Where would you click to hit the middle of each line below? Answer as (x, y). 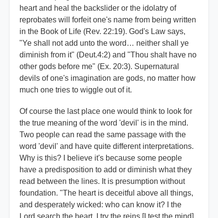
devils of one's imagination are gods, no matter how (108, 78)
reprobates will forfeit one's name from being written (108, 20)
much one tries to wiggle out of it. (76, 90)
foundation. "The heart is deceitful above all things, (106, 193)
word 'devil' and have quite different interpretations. (107, 146)
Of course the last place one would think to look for (106, 111)
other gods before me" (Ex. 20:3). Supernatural (99, 67)
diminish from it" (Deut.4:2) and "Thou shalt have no (108, 55)
